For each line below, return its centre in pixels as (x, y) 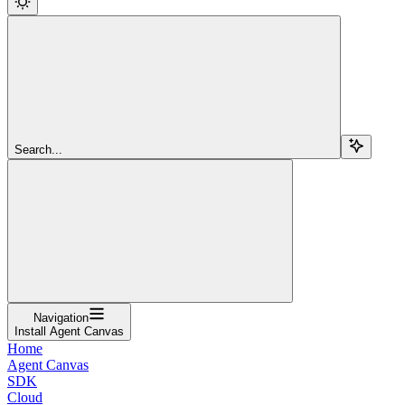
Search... (38, 149)
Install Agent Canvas (69, 331)
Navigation (61, 317)
